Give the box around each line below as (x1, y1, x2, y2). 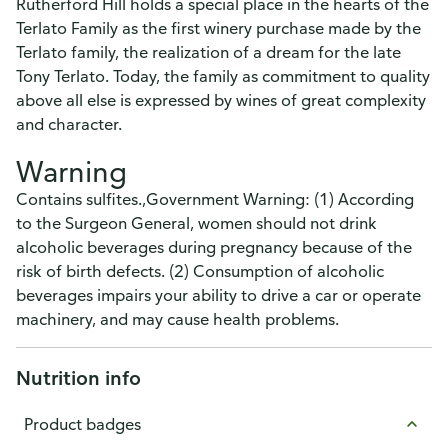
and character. (16, 114, 122, 134)
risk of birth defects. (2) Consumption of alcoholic (16, 261, 384, 281)
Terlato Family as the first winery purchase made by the (16, 18, 421, 38)
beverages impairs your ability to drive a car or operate (16, 285, 421, 305)
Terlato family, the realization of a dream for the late (16, 42, 401, 62)
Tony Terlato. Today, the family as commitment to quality (16, 66, 430, 86)
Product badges (24, 414, 141, 434)
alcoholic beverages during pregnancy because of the (16, 237, 412, 257)
